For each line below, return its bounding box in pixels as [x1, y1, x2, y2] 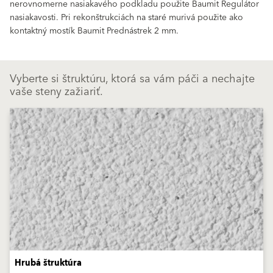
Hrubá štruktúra [15, 256, 82, 271]
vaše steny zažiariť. [10, 82, 103, 101]
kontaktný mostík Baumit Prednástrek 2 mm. [10, 24, 179, 38]
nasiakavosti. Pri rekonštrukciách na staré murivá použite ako [10, 10, 243, 25]
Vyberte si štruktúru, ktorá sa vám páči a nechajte [10, 69, 255, 88]
